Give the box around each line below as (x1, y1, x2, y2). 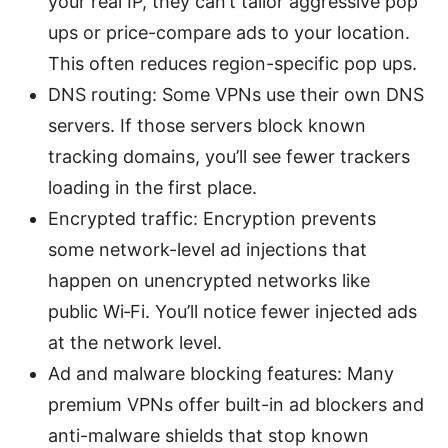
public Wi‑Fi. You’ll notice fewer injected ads (48, 300, 417, 322)
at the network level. (48, 331, 222, 353)
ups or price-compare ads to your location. (48, 21, 410, 43)
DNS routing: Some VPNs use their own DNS (48, 83, 424, 105)
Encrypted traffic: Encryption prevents (48, 207, 376, 229)
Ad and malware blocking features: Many (48, 362, 394, 384)
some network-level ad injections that (48, 238, 367, 260)
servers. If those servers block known (48, 114, 366, 136)
